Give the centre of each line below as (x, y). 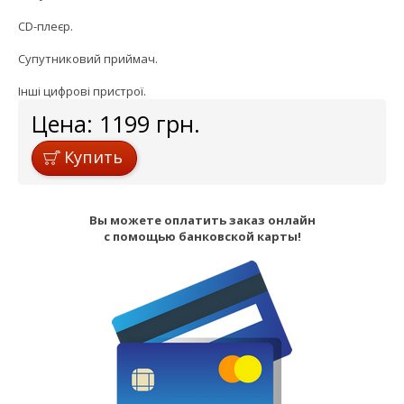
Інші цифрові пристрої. (82, 92)
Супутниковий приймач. (88, 59)
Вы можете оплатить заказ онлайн (202, 220)
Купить (93, 157)
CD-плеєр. (46, 27)
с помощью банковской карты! (202, 237)
